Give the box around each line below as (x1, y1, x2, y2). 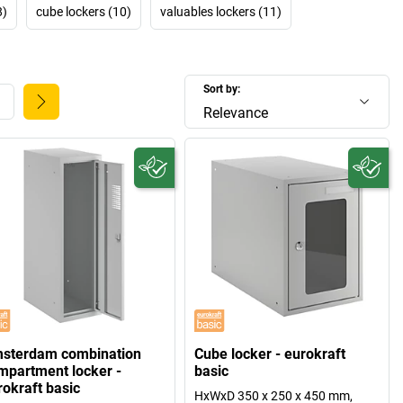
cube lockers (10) (36, 4, 131, 19)
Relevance (203, 103, 269, 121)
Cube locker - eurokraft (194, 345, 346, 363)
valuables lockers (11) (160, 4, 282, 19)
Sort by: (203, 82, 241, 95)
